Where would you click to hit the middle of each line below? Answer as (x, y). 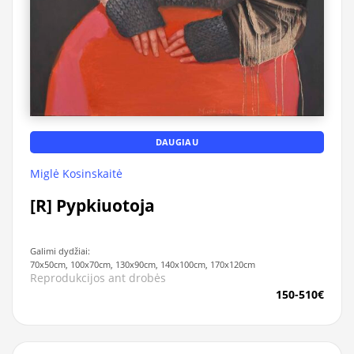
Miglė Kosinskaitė (77, 174)
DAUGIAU (177, 141)
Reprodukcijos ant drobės (98, 278)
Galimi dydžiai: (60, 250)
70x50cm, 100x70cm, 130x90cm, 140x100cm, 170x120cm (143, 264)
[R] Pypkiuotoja (93, 205)
